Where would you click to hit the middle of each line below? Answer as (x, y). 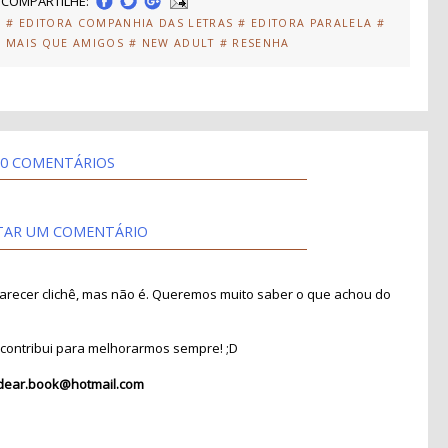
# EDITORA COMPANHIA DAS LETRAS (120, 22)
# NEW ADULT (172, 42)
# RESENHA (254, 42)
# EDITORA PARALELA (305, 22)
